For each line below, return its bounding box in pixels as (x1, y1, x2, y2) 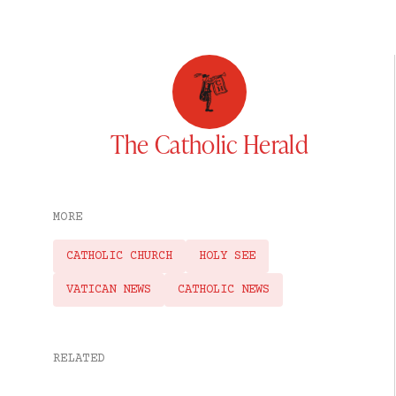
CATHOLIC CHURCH (66, 249, 172, 263)
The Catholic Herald (110, 127, 308, 160)
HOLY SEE (199, 249, 255, 263)
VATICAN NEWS (66, 283, 151, 297)
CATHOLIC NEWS (178, 283, 270, 297)
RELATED (53, 352, 105, 366)
